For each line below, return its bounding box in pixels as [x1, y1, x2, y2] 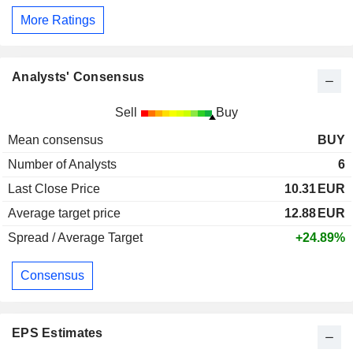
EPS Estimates [12, 325, 103, 340]
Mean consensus [8, 133, 103, 147]
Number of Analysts [8, 158, 117, 172]
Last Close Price [8, 182, 100, 196]
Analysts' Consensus [12, 70, 145, 84]
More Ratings [20, 13, 95, 27]
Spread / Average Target [8, 231, 143, 245]
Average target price [8, 206, 121, 221]
